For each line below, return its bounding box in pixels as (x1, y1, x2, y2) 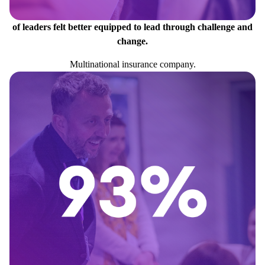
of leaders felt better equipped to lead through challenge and (12, 22, 253, 33)
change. (117, 36, 148, 47)
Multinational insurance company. (69, 59, 196, 70)
